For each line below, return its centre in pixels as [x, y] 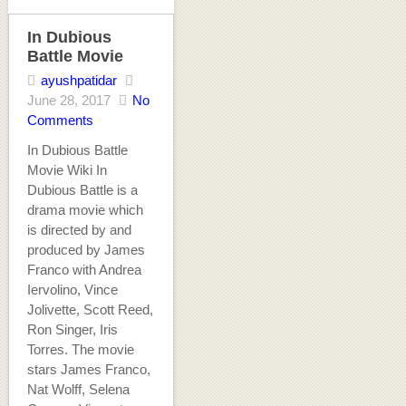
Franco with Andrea [84, 270]
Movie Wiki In [67, 170]
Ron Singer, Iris [72, 330]
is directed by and [79, 230]
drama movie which [85, 210]
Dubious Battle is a [82, 190]
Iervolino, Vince [72, 290]
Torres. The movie [80, 350]
